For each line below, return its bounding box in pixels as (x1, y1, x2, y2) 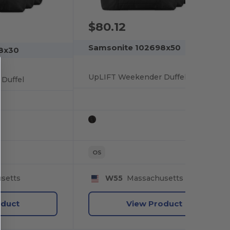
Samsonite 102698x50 (88, 42, 181, 52)
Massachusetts (122, 174, 183, 183)
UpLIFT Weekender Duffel (88, 72, 187, 82)
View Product (126, 198, 182, 208)
